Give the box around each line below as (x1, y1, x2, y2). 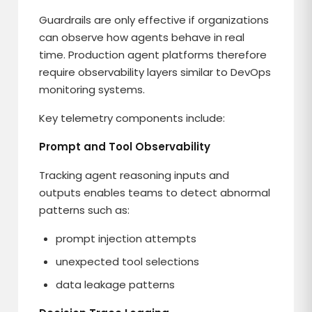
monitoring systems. (39, 82, 146, 97)
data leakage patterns (56, 277, 175, 292)
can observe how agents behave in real (39, 30, 245, 45)
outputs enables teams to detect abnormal (39, 185, 271, 200)
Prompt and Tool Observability (39, 139, 211, 154)
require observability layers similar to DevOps (39, 65, 272, 79)
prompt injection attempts (56, 231, 197, 246)
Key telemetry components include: (39, 111, 226, 125)
